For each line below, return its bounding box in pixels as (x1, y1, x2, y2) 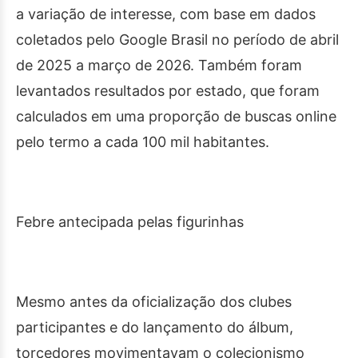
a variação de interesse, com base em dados (16, 6, 316, 23)
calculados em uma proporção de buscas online (16, 108, 336, 125)
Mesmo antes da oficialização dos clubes (16, 293, 292, 311)
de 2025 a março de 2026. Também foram (16, 57, 302, 74)
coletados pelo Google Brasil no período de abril (16, 31, 339, 49)
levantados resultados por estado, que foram (16, 82, 320, 100)
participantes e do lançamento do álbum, (16, 319, 293, 336)
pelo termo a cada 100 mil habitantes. (16, 133, 269, 151)
